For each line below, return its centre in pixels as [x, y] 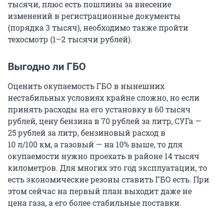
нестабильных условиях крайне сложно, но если [104, 98]
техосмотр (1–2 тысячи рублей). [70, 39]
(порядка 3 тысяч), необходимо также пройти [98, 28]
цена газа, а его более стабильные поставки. [95, 203]
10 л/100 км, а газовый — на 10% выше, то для [95, 145]
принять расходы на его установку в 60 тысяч [99, 109]
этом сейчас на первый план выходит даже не [100, 191]
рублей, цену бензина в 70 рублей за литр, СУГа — [105, 121]
